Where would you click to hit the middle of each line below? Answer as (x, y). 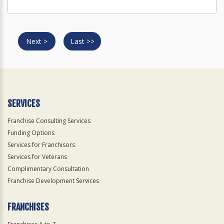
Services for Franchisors (41, 145)
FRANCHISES (28, 207)
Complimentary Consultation (48, 169)
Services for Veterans (37, 157)
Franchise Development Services (53, 181)
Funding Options (31, 133)
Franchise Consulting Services (49, 121)
